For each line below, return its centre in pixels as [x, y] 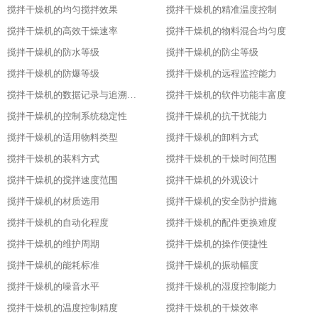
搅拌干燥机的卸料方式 [212, 137]
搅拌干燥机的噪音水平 [53, 286]
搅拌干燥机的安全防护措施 [221, 201]
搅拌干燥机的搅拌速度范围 [62, 180]
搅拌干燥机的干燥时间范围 [221, 159]
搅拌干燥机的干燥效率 [212, 308]
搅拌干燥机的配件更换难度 [221, 223]
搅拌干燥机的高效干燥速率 [62, 31]
